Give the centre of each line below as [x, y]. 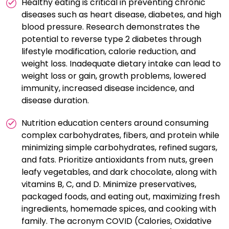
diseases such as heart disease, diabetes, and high [121, 15]
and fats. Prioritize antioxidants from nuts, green [117, 160]
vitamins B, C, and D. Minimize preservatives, [109, 184]
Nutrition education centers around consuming [115, 123]
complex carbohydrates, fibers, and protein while [120, 135]
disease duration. [55, 100]
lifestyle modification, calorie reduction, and [109, 51]
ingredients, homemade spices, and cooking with [119, 209]
